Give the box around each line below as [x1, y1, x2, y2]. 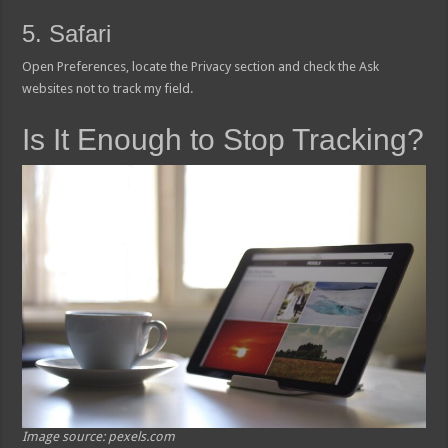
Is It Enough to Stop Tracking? [22, 122, 425, 156]
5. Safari [22, 19, 112, 47]
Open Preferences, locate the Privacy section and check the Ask [22, 58, 380, 74]
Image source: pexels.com [22, 429, 176, 445]
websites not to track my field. [22, 80, 194, 96]
